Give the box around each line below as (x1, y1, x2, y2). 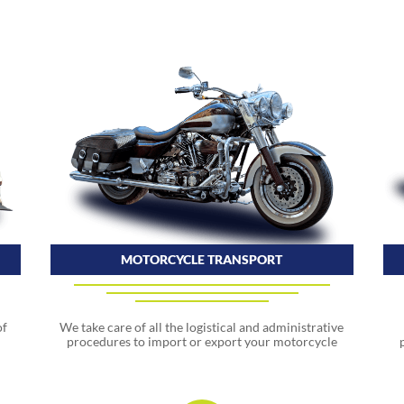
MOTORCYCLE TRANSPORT (121, 251, 283, 267)
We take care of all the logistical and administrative (60, 318, 344, 335)
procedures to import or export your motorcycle (66, 333, 337, 349)
